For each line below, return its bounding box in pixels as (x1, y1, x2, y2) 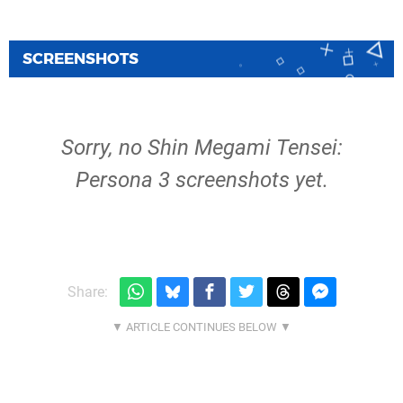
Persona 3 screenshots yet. (75, 167, 328, 193)
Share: (67, 282, 108, 300)
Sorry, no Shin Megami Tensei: (60, 135, 343, 160)
